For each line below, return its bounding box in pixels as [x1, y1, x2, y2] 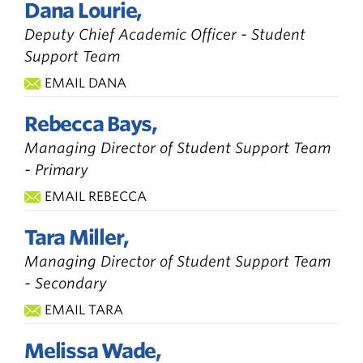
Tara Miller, [24, 224, 129, 250]
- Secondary [24, 274, 107, 292]
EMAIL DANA [45, 75, 126, 91]
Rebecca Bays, [24, 111, 157, 136]
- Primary [24, 160, 88, 178]
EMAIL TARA [45, 301, 123, 318]
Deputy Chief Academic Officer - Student [24, 25, 305, 43]
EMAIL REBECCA [45, 188, 147, 204]
